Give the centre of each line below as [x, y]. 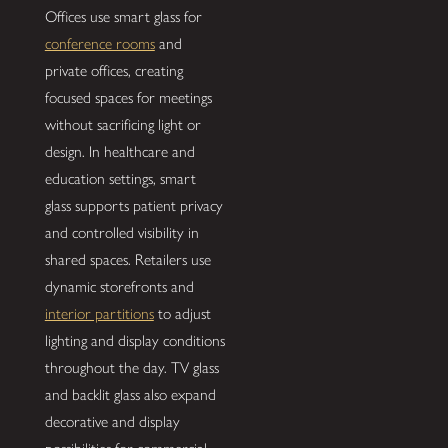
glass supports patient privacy [133, 205]
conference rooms [99, 43]
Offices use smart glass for [123, 16]
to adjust [182, 313]
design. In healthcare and [119, 151]
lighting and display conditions [134, 340]
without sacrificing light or [122, 124]
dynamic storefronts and [119, 286]
